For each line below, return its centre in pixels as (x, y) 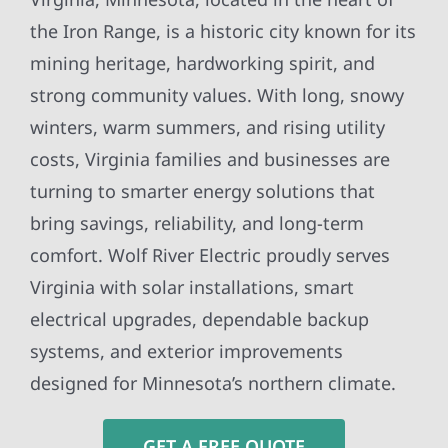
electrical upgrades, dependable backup (199, 319)
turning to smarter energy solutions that (202, 191)
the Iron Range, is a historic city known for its (222, 31)
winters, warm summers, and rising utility (207, 127)
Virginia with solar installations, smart (191, 287)
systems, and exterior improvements (186, 351)
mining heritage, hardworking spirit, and (202, 63)
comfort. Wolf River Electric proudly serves (209, 255)
